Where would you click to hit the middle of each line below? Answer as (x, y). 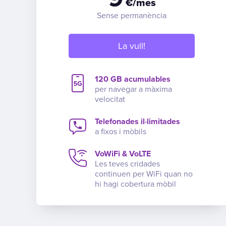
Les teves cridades (128, 164)
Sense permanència (132, 15)
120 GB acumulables (133, 79)
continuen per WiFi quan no (144, 174)
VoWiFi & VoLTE (123, 154)
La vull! (132, 46)
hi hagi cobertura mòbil (136, 184)
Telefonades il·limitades (138, 121)
